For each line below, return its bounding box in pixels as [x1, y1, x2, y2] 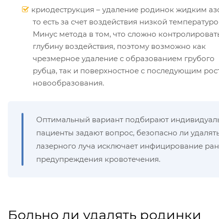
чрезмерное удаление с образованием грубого [33, 53, 215, 63]
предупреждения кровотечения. [36, 154, 160, 164]
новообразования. [33, 78, 104, 88]
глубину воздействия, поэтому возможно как [33, 41, 206, 51]
